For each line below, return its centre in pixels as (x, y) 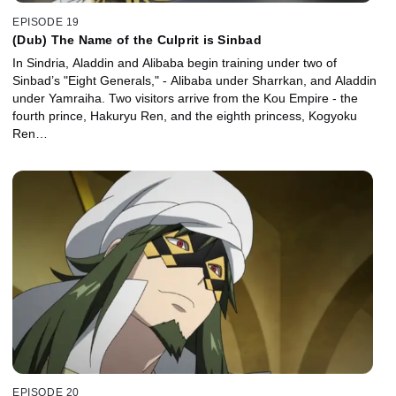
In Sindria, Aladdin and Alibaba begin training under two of (175, 62)
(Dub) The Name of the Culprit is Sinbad (137, 39)
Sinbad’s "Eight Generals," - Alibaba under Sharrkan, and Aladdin (194, 80)
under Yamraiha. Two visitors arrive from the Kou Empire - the (185, 98)
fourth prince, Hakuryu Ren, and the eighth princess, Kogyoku (185, 115)
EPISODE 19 (46, 22)
